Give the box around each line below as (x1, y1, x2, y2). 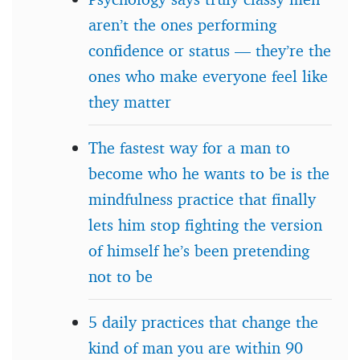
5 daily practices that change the (88, 311, 318, 332)
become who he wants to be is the (88, 162, 329, 183)
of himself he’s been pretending (88, 239, 309, 260)
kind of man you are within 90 (88, 337, 303, 358)
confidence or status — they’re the (88, 39, 331, 60)
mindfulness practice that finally (88, 188, 316, 209)
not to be (88, 265, 153, 286)
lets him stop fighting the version (88, 214, 322, 235)
